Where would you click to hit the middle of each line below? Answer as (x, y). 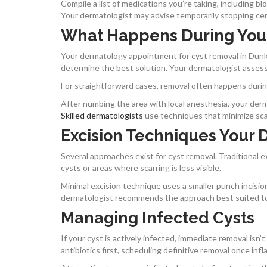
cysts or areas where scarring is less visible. (141, 167)
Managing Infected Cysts (158, 218)
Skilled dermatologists (102, 115)
